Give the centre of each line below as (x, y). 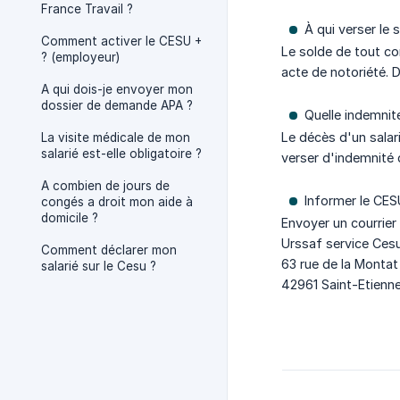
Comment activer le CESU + (121, 41)
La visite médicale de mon (116, 137)
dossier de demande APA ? (117, 105)
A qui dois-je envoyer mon (117, 89)
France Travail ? (87, 9)
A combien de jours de (105, 186)
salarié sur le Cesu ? (99, 266)
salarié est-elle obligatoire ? (121, 154)
